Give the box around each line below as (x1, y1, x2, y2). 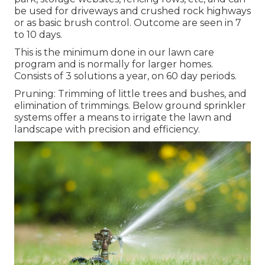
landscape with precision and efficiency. (14, 124, 200, 135)
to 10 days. (14, 29, 62, 41)
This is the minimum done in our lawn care (14, 47, 214, 59)
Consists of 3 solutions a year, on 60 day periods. (14, 70, 237, 82)
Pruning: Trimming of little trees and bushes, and (14, 88, 247, 100)
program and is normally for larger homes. (14, 59, 213, 70)
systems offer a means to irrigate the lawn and (14, 112, 232, 124)
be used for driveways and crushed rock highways (14, 5, 251, 17)
